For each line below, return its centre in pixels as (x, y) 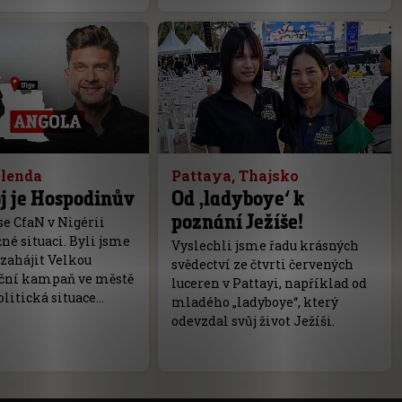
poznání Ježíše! (237, 221)
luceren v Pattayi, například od (269, 283)
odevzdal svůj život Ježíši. (253, 320)
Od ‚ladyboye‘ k (237, 197)
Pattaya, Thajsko (235, 175)
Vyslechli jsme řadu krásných (265, 245)
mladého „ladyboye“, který (254, 301)
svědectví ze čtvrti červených (262, 264)
